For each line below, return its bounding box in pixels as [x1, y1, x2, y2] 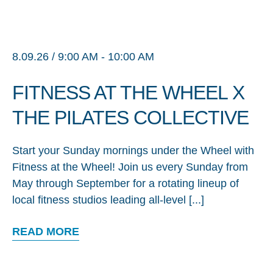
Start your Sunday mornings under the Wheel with [12, 144, 254, 157]
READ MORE [12, 225, 79, 238]
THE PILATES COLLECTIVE [12, 107, 249, 129]
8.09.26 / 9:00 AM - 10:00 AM [12, 51, 154, 63]
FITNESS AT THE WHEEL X [12, 82, 244, 104]
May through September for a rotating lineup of [12, 177, 239, 190]
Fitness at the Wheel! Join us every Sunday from [12, 161, 248, 174]
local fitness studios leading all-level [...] [12, 194, 204, 207]
